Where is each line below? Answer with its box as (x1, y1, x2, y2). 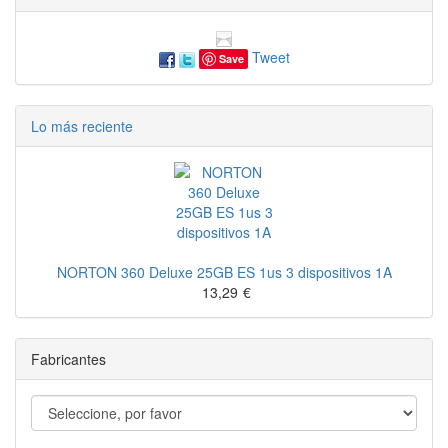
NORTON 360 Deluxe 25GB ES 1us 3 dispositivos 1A (56, 262, 392, 283)
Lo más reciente (31, 116, 133, 137)
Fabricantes (31, 349, 106, 370)
